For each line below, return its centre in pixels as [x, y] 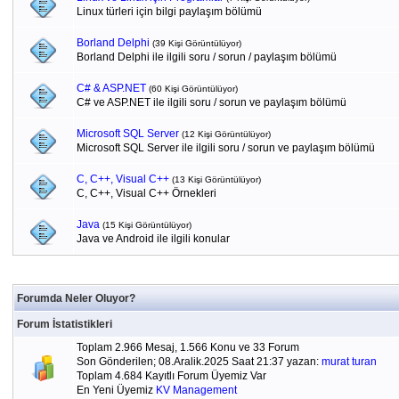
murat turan [349, 362]
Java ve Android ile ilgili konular [153, 239]
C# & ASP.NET [111, 88]
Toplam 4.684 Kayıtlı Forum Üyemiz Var [171, 376]
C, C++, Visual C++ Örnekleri [146, 193]
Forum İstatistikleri [64, 324]
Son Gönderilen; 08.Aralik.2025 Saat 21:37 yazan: [199, 362]
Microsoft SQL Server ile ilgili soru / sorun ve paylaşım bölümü [225, 148]
